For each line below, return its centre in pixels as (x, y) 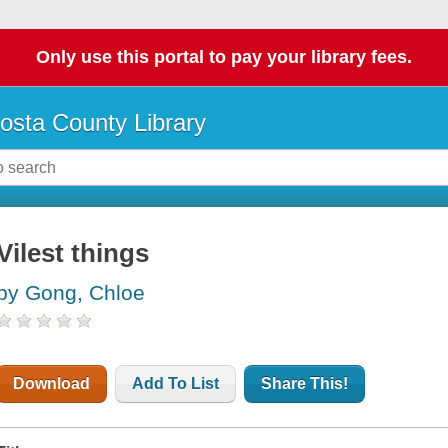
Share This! (305, 384)
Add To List (176, 384)
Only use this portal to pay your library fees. (224, 57)
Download (52, 384)
